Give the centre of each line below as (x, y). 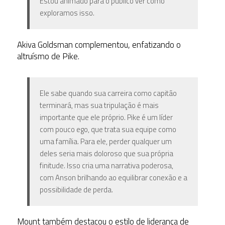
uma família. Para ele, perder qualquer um (105, 142)
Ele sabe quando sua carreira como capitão (108, 93)
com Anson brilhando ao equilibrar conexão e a (113, 178)
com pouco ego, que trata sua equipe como (108, 130)
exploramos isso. (67, 13)
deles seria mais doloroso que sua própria (106, 154)
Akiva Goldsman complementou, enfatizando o (99, 45)
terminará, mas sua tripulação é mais (99, 105)
